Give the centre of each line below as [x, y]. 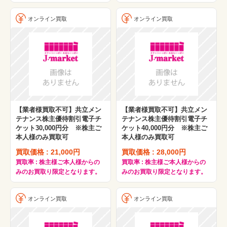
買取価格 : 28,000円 [154, 152]
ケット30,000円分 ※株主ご [59, 128]
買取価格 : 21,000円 [48, 152]
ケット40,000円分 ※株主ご [164, 128]
